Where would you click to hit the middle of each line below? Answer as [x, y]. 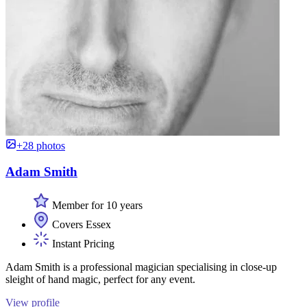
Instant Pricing [82, 243]
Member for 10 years [96, 205]
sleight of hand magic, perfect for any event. [100, 279]
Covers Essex [80, 224]
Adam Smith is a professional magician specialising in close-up [141, 267]
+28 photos [41, 145]
